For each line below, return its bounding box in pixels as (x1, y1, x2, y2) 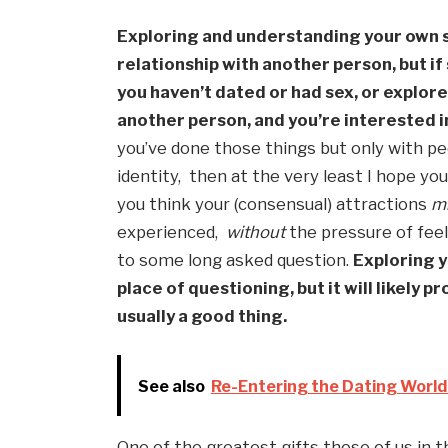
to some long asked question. (117, 249, 354, 270)
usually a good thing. (117, 305, 288, 326)
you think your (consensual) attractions (117, 193, 432, 214)
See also (137, 376, 205, 396)
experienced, (117, 221, 227, 242)
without (226, 221, 286, 242)
